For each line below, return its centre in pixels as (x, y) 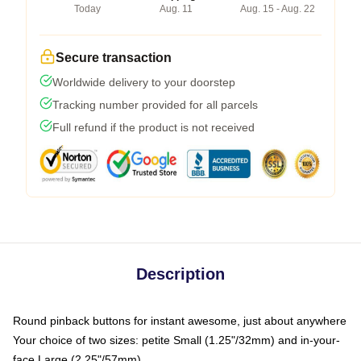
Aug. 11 (176, 8)
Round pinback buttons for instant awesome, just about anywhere (180, 320)
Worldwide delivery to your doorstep (144, 82)
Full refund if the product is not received (154, 127)
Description (180, 274)
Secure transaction (114, 57)
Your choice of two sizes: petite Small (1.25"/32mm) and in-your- (176, 340)
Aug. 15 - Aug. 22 (278, 8)
